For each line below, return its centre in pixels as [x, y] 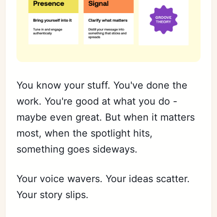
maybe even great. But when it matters [106, 117]
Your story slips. [53, 194]
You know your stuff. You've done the [102, 85]
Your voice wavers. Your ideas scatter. [103, 178]
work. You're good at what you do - [97, 101]
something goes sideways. [77, 149]
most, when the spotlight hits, [85, 133]
